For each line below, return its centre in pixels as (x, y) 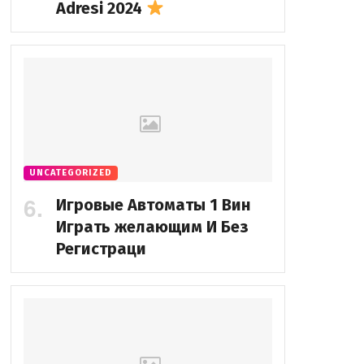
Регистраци (101, 248)
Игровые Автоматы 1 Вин (153, 204)
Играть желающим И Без (152, 226)
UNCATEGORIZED (70, 172)
